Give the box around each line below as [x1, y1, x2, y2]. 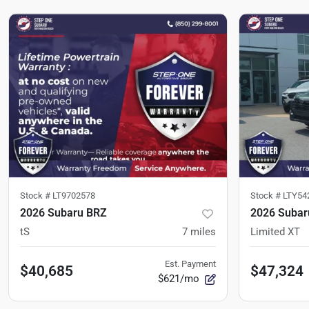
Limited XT [250, 226, 300, 238]
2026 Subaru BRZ [20, 206, 107, 219]
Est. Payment [165, 259, 216, 269]
